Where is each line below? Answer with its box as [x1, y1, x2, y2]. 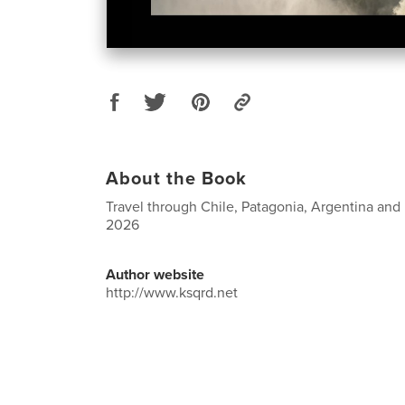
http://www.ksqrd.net [106, 283, 238, 302]
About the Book [106, 167, 247, 190]
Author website [106, 265, 204, 284]
